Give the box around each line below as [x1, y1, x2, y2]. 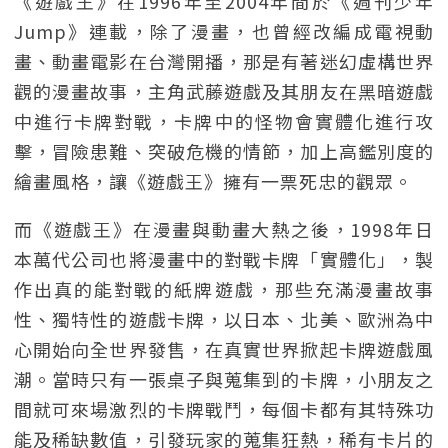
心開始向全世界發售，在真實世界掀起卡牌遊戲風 [14, 336, 434, 362]
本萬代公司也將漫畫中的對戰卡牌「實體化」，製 [14, 246, 434, 272]
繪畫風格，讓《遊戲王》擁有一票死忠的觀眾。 [14, 168, 413, 194]
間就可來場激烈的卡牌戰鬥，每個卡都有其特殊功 [14, 396, 434, 422]
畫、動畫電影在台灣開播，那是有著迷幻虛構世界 [14, 48, 434, 74]
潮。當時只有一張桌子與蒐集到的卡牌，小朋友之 [14, 366, 434, 392]
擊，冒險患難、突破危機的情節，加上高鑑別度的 [14, 138, 434, 164]
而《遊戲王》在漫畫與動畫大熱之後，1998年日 [14, 216, 434, 242]
